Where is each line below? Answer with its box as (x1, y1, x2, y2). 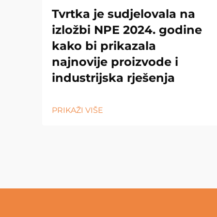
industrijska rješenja (52, 70, 175, 85)
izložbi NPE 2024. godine (52, 22, 202, 37)
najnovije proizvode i (52, 54, 178, 69)
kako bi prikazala (52, 38, 156, 53)
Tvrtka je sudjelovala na (52, 6, 195, 21)
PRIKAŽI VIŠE (52, 105, 103, 115)
